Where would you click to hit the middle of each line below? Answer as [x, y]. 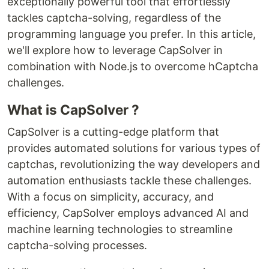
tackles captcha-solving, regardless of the [114, 18]
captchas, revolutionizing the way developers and [134, 165]
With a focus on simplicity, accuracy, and [110, 197]
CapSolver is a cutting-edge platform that [113, 132]
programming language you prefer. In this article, [131, 34]
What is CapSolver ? [73, 110]
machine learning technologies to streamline [120, 229]
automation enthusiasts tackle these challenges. [129, 181]
